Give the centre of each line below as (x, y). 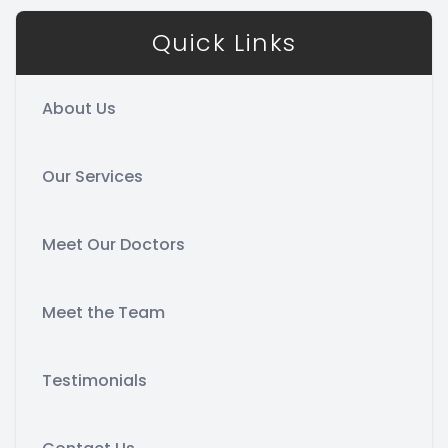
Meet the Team (103, 312)
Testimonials (94, 380)
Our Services (92, 176)
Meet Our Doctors (113, 244)
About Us (79, 108)
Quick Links (224, 42)
